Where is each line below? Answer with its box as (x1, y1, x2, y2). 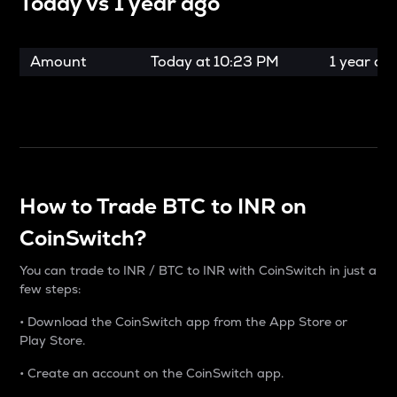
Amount (30, 52, 87, 71)
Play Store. (19, 332, 86, 348)
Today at (150, 52, 210, 71)
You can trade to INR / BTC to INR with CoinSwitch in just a (19, 262, 378, 278)
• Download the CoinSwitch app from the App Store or (19, 314, 348, 330)
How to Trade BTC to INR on (19, 192, 307, 220)
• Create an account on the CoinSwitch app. (19, 365, 284, 381)
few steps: (19, 281, 85, 297)
